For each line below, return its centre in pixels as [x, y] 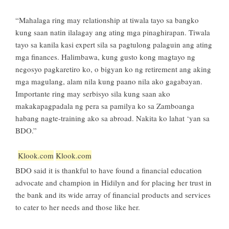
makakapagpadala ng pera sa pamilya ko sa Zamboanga [105, 106]
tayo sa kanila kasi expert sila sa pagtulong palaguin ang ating [114, 45]
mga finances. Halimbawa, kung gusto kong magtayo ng [105, 57]
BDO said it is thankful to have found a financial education [109, 170]
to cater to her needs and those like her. [78, 207]
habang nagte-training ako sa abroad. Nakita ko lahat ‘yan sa [112, 118]
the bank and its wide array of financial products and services [113, 195]
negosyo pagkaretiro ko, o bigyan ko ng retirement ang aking [113, 69]
